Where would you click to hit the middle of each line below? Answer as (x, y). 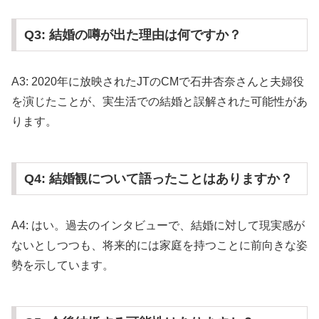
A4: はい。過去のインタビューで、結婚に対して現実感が (158, 226)
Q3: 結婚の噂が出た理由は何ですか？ (132, 35)
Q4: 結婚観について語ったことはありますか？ (158, 179)
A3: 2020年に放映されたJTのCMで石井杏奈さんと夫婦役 (158, 82)
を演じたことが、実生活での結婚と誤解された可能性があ (159, 102)
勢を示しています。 (63, 266)
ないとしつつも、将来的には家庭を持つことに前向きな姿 (159, 246)
